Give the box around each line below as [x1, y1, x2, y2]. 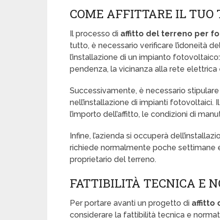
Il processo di [70, 29, 120, 38]
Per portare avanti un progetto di [70, 198, 192, 208]
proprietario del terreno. [70, 155, 156, 164]
